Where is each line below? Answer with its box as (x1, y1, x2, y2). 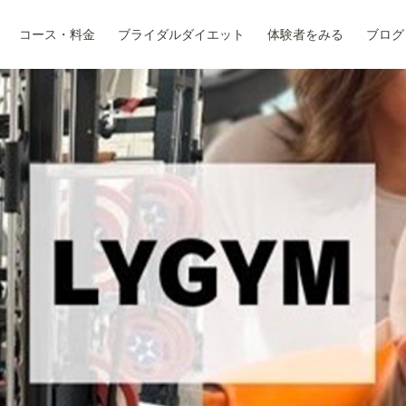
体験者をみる (267, 28, 344, 42)
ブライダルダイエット (117, 28, 245, 42)
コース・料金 (18, 28, 95, 42)
